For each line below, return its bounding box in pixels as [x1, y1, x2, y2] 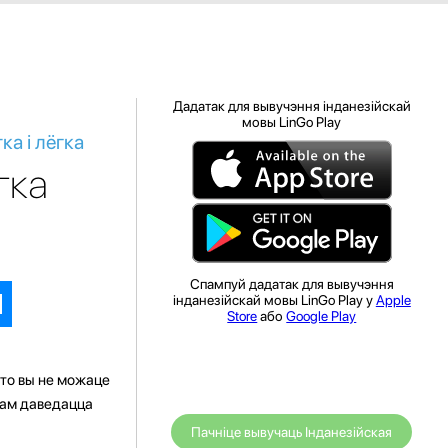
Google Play [286, 308, 357, 324]
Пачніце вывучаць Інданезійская [191, 424, 393, 440]
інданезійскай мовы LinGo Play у [172, 292, 376, 308]
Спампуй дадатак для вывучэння [189, 276, 394, 292]
